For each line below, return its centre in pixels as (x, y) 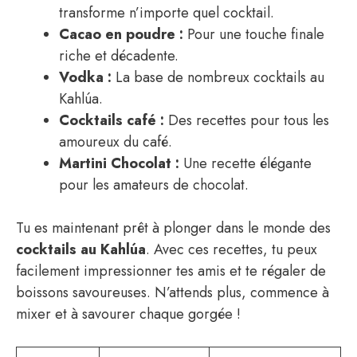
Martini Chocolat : (119, 163)
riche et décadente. (119, 55)
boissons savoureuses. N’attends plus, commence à (173, 292)
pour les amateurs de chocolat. (154, 184)
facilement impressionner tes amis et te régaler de (171, 271)
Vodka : (85, 77)
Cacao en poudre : (121, 34)
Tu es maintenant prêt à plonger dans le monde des (173, 228)
